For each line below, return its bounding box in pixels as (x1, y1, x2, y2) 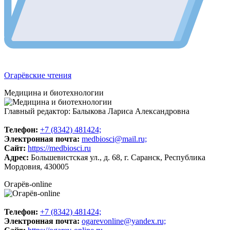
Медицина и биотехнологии (4, 88, 104, 97)
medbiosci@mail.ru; (82, 134, 147, 143)
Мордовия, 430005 (4, 162, 69, 171)
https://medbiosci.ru (28, 143, 91, 152)
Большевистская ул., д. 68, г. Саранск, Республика (31, 152, 205, 162)
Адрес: (4, 152, 29, 162)
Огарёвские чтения (4, 70, 71, 80)
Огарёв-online (4, 179, 52, 188)
